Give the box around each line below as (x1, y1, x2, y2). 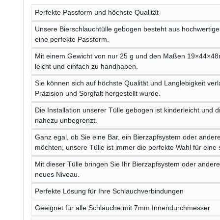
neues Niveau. (35, 170, 80, 178)
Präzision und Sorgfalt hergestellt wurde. (35, 89, 161, 97)
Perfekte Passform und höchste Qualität (35, 8, 159, 16)
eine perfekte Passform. (35, 35, 109, 43)
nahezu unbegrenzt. (35, 116, 97, 124)
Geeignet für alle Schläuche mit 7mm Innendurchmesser (35, 203, 210, 212)
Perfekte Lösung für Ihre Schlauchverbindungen (35, 187, 184, 195)
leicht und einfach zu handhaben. (35, 62, 138, 70)
